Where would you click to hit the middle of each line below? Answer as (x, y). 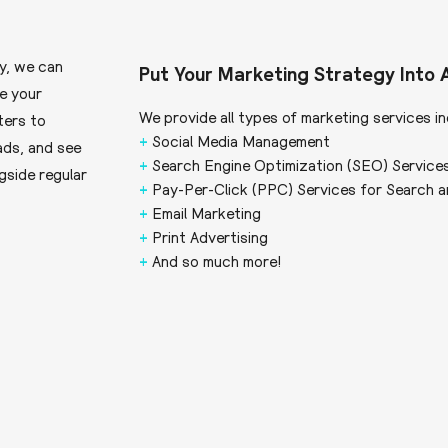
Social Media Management (238, 140)
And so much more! (214, 260)
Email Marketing (204, 212)
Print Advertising (207, 236)
